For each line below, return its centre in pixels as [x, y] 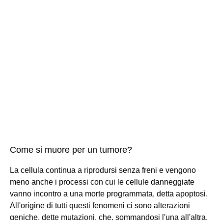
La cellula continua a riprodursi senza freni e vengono [103, 170]
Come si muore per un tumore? [71, 150]
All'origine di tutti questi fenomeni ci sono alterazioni [100, 205]
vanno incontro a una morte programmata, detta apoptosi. [109, 193]
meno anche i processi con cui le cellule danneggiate [102, 182]
